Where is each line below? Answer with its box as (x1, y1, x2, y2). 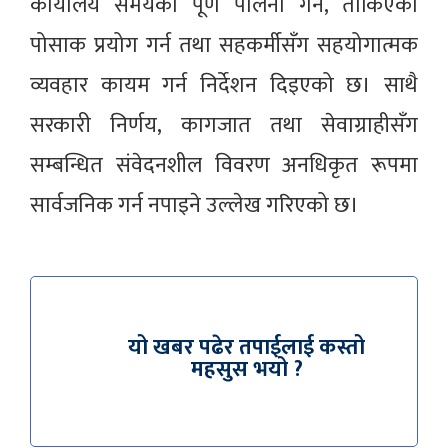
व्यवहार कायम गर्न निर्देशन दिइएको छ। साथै (30, 67, 418, 105)
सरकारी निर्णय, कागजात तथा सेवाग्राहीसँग (30, 107, 418, 145)
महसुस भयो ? (190, 351, 303, 389)
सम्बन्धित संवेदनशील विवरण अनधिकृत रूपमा (30, 147, 418, 185)
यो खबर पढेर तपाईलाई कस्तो (128, 329, 365, 367)
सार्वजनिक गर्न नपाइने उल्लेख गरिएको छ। (30, 187, 359, 225)
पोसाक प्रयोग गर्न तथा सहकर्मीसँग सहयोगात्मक (30, 27, 418, 65)
